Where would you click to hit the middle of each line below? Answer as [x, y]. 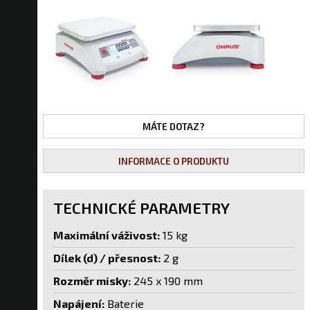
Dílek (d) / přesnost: [107, 258]
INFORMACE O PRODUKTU [174, 161]
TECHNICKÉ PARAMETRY [142, 208]
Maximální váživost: [107, 235]
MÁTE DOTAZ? [174, 126]
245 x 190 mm [167, 281]
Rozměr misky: [92, 281]
